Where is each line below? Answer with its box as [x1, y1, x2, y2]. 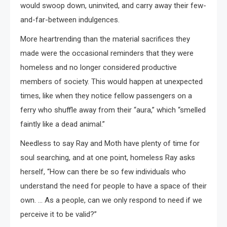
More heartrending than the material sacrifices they [20, 34, 190, 44]
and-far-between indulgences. [20, 15, 120, 24]
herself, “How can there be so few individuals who [20, 167, 186, 176]
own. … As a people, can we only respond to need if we [20, 195, 202, 205]
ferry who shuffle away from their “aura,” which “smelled [20, 105, 206, 115]
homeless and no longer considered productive [20, 62, 177, 72]
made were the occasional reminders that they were [20, 48, 194, 58]
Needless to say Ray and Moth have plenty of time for [20, 138, 200, 148]
